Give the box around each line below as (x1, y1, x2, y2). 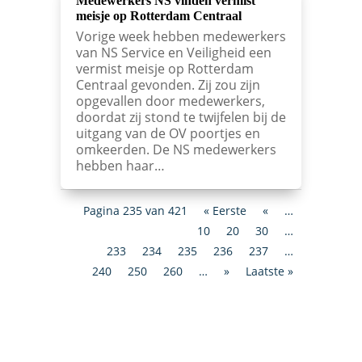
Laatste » (246, 263, 294, 279)
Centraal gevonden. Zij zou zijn (75, 75, 260, 94)
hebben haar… (75, 156, 165, 175)
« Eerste (204, 202, 247, 218)
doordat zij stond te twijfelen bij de (75, 107, 286, 126)
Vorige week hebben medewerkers (75, 27, 286, 45)
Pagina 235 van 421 (83, 202, 188, 218)
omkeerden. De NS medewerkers (75, 140, 276, 158)
